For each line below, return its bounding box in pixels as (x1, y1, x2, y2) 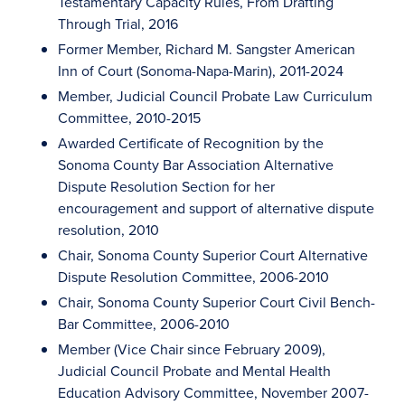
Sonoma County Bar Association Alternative (58, 155, 334, 174)
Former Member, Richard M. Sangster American (58, 39, 355, 59)
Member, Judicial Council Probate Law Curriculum (58, 86, 372, 106)
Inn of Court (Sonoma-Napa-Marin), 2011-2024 (58, 61, 344, 80)
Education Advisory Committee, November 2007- (58, 382, 369, 402)
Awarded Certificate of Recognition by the (58, 133, 324, 153)
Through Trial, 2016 (58, 14, 178, 33)
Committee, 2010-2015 (58, 108, 201, 127)
